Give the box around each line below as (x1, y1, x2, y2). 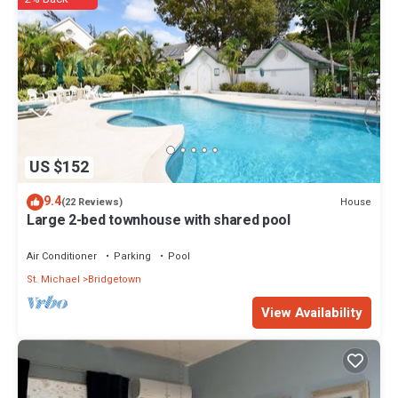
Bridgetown (88, 272, 141, 288)
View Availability (261, 303, 362, 323)
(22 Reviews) (61, 195, 123, 211)
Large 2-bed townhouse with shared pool (27, 210, 291, 232)
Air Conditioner (27, 249, 97, 265)
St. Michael (27, 272, 80, 288)
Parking (114, 249, 151, 265)
